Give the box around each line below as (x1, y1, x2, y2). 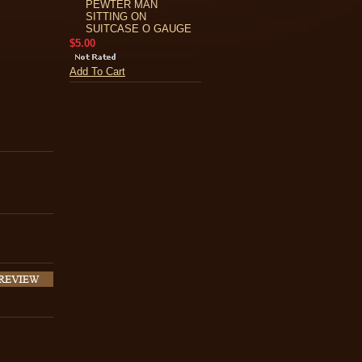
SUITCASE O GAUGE (86, 23, 192, 35)
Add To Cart (69, 65, 125, 78)
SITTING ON (86, 11, 146, 23)
